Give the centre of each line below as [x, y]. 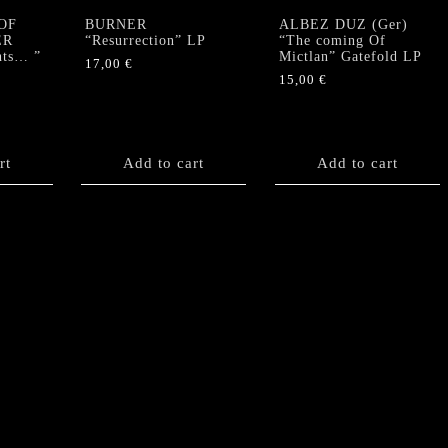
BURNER [116, 24]
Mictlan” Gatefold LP [350, 56]
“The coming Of [332, 40]
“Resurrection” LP [145, 40]
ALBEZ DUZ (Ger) [343, 24]
